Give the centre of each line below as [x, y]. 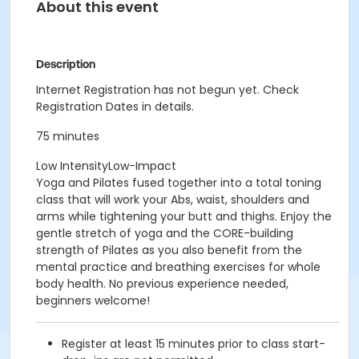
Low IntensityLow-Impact [106, 166]
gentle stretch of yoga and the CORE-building [165, 233]
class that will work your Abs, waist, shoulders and [173, 200]
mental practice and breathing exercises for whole [178, 267]
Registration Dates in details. [115, 107]
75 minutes [68, 136]
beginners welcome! [93, 301]
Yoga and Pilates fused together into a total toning [179, 183]
